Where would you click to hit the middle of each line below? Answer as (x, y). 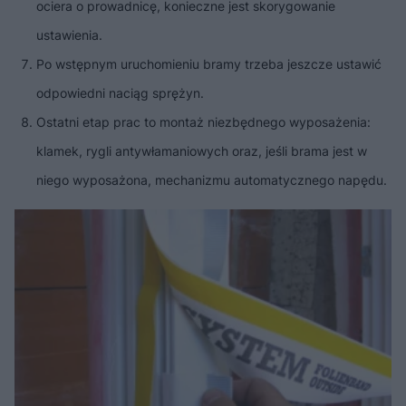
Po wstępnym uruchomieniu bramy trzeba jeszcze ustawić (209, 64)
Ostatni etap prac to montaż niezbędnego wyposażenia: (203, 122)
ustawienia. (71, 35)
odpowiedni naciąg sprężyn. (120, 93)
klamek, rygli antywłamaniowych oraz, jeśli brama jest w (202, 151)
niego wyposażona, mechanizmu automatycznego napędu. (212, 180)
